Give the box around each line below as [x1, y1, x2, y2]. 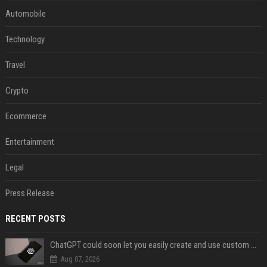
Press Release [5, 188, 54, 198]
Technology [5, 34, 45, 45]
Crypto [5, 85, 29, 96]
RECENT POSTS [5, 213, 66, 224]
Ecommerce [5, 111, 46, 122]
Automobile [5, 8, 46, 19]
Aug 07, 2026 [60, 254, 100, 263]
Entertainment [5, 136, 54, 147]
